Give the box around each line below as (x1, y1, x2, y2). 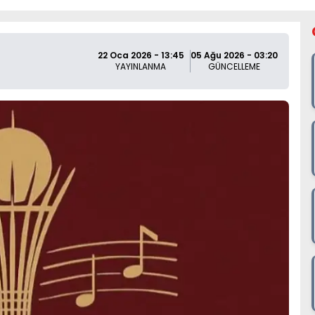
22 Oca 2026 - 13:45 (97, 49, 184, 61)
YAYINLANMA (115, 60, 167, 72)
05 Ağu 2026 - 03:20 (190, 49, 278, 61)
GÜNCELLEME (207, 60, 260, 72)
